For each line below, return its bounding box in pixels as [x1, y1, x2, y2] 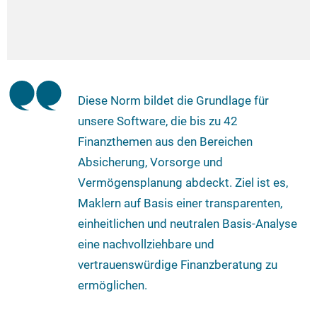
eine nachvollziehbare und [78, 237, 214, 252]
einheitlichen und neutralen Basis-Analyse [78, 217, 297, 231]
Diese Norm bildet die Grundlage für [78, 93, 269, 108]
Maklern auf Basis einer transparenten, [78, 196, 282, 211]
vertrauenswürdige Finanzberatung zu [78, 258, 277, 272]
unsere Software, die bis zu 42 [78, 114, 238, 129]
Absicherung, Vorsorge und [78, 155, 223, 170]
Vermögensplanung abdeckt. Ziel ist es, [78, 175, 288, 190]
